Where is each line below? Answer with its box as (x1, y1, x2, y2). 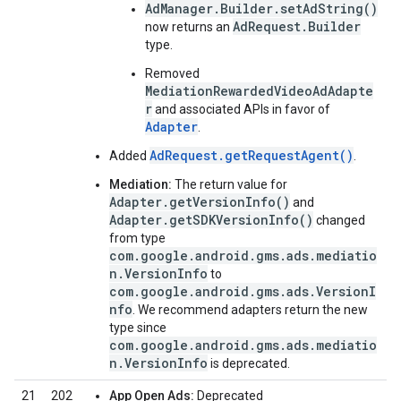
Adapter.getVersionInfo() (109, 193, 290, 210)
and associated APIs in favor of (152, 102, 330, 116)
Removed (145, 66, 200, 81)
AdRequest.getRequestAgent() (149, 147, 354, 164)
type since (109, 320, 166, 335)
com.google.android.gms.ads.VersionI (109, 283, 376, 300)
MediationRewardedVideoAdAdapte (145, 82, 373, 99)
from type (109, 231, 166, 245)
